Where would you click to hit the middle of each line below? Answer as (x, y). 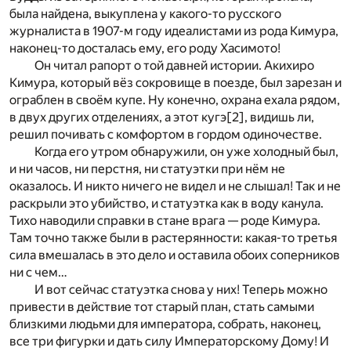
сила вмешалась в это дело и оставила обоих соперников (175, 255)
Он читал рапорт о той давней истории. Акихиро (174, 65)
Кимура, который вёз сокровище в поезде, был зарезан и (175, 82)
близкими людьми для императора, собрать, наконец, (165, 324)
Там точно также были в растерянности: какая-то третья (173, 237)
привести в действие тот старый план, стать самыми (162, 306)
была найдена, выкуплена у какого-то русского (145, 13)
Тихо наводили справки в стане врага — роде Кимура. (165, 220)
